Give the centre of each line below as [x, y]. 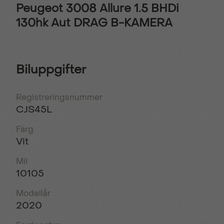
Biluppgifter [51, 70]
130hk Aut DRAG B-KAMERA [94, 23]
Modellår [33, 193]
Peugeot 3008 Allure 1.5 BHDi [97, 8]
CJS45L [34, 109]
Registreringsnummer [59, 97]
